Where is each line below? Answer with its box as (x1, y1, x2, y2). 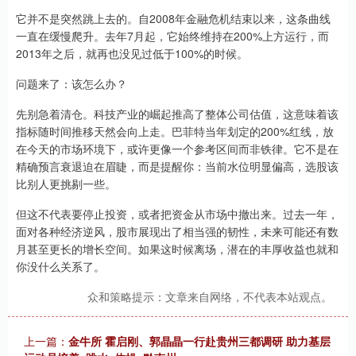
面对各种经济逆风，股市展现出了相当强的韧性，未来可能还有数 (16, 223, 339, 240)
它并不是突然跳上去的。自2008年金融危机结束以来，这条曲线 (16, 10, 331, 27)
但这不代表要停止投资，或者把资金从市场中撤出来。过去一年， (16, 206, 339, 222)
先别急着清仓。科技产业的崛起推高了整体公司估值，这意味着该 (16, 106, 339, 122)
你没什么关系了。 (16, 258, 105, 275)
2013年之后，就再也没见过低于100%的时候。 (16, 45, 248, 62)
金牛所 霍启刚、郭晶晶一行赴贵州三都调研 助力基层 (68, 333, 331, 350)
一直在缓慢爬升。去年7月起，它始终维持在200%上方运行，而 (16, 28, 329, 44)
